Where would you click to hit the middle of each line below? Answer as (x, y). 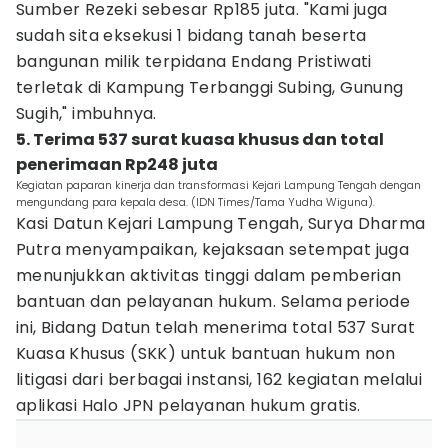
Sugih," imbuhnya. (86, 113)
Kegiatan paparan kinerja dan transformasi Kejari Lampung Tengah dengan (218, 185)
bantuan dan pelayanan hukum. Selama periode (213, 301)
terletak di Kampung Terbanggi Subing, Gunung (210, 87)
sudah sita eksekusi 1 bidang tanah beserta (191, 35)
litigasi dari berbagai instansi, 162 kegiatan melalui (219, 379)
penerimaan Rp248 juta (117, 164)
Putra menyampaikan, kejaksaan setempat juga (213, 249)
